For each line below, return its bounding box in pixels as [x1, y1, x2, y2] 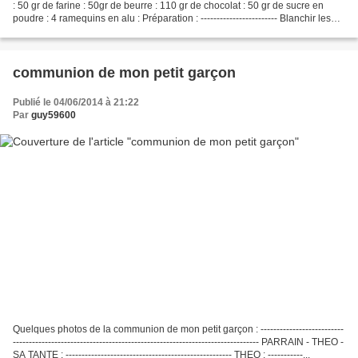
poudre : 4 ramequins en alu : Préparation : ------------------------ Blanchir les [13, 13, 331, 25]
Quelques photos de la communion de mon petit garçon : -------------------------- [13, 323, 344, 335]
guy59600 [31, 109, 76, 121]
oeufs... [13, 26, 44, 38]
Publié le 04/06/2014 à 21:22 [13, 97, 139, 109]
